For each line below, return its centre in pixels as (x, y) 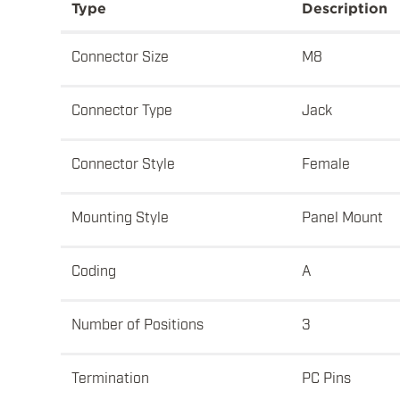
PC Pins (326, 377)
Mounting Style (120, 217)
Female (326, 163)
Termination (110, 377)
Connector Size (120, 56)
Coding (94, 270)
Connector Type (122, 109)
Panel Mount (342, 217)
